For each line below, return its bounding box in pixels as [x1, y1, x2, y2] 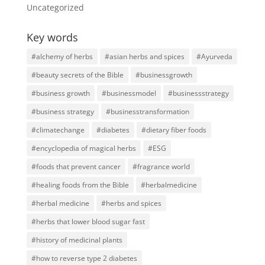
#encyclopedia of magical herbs [31, 143, 136, 153]
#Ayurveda [196, 51, 232, 62]
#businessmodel [101, 88, 156, 98]
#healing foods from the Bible [31, 180, 129, 190]
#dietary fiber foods [141, 125, 206, 135]
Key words [26, 30, 78, 44]
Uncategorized [26, 2, 84, 13]
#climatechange [31, 125, 85, 135]
